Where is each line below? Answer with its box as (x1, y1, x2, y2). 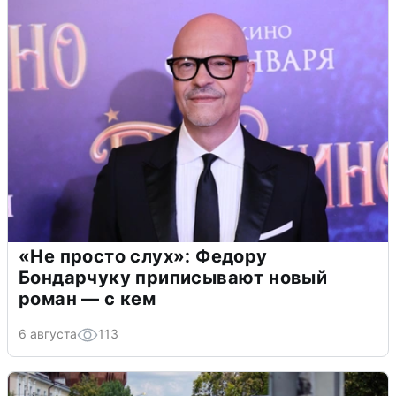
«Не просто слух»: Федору (19, 246, 268, 268)
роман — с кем (19, 288, 156, 310)
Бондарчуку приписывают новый (19, 267, 328, 289)
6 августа (19, 326, 77, 342)
